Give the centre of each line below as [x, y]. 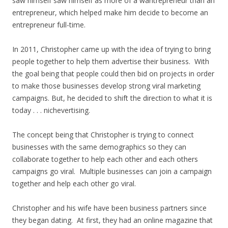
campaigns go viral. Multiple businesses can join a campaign [112, 171]
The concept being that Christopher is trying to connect [103, 135]
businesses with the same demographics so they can [99, 147]
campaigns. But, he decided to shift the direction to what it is [112, 98]
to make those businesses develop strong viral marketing [106, 86]
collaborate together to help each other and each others [105, 159]
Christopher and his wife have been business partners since [109, 208]
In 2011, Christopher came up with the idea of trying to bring [111, 49]
